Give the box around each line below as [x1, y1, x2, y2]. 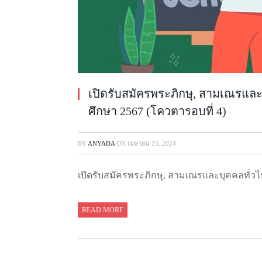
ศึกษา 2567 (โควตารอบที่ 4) [88, 104, 226, 118]
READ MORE [82, 206, 123, 215]
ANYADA [88, 139, 115, 147]
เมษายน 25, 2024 [127, 139, 176, 147]
